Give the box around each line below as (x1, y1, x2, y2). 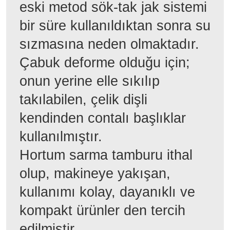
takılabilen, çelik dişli (20, 91, 147, 107)
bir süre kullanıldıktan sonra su (20, 17, 210, 33)
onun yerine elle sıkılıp (20, 73, 160, 89)
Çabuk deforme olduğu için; (20, 54, 190, 70)
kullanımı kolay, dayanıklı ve (20, 184, 195, 200)
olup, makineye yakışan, (20, 165, 170, 181)
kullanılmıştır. (20, 128, 102, 144)
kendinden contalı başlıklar (20, 110, 186, 126)
